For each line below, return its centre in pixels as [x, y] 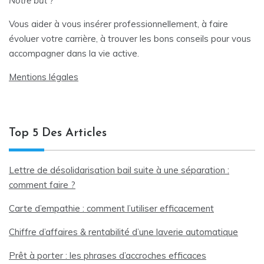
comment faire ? [42, 185]
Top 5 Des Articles [58, 133]
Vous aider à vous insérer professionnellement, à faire [118, 24]
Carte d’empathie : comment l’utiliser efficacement [111, 209]
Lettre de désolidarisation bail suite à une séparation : [119, 170]
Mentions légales [44, 77]
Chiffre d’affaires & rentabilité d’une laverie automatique [123, 232]
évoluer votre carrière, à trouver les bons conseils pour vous [130, 39]
